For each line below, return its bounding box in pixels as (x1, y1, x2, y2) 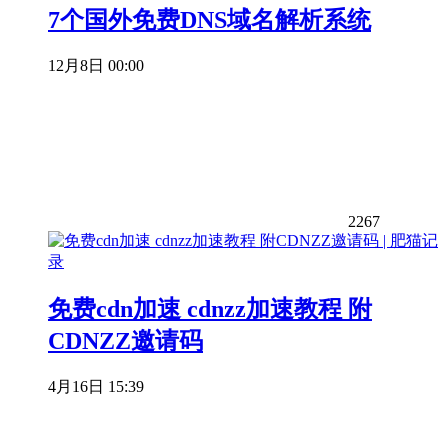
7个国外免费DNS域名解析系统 (48, 7, 371, 34)
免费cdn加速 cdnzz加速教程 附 (48, 296, 372, 323)
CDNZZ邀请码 (48, 328, 203, 355)
